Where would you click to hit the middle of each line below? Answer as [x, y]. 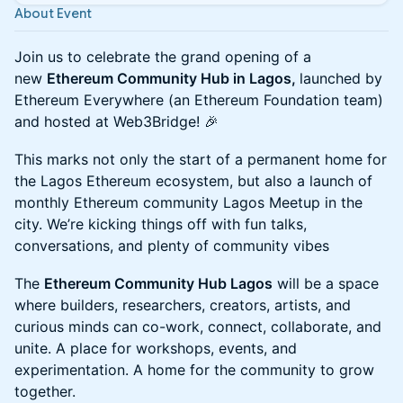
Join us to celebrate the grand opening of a [163, 57]
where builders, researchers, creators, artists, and [183, 305]
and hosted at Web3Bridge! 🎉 [116, 121]
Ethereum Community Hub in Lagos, [173, 78]
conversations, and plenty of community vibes [172, 246]
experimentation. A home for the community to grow [194, 370]
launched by [341, 78]
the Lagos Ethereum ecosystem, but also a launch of [193, 181]
